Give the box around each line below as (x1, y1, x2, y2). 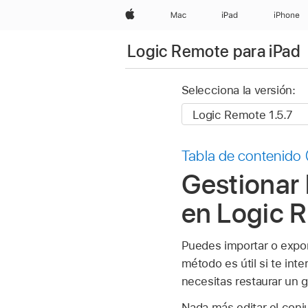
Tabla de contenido (181, 146, 302, 165)
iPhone (273, 10, 300, 20)
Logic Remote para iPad (127, 41, 300, 61)
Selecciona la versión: (181, 83, 296, 98)
